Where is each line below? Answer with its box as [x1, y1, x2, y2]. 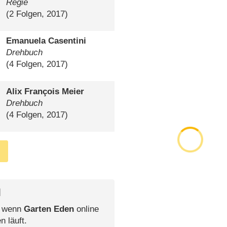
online [73, 204, 99, 214]
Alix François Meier [6, 86, 84, 96]
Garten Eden [23, 204, 74, 214]
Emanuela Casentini [6, 36, 86, 46]
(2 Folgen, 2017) [6, 9, 68, 19]
